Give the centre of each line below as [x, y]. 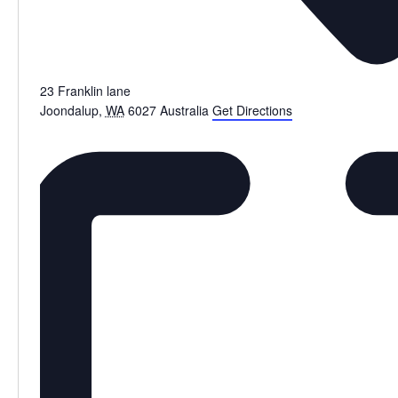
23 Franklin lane [85, 90]
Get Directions [252, 110]
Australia [184, 110]
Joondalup [69, 110]
